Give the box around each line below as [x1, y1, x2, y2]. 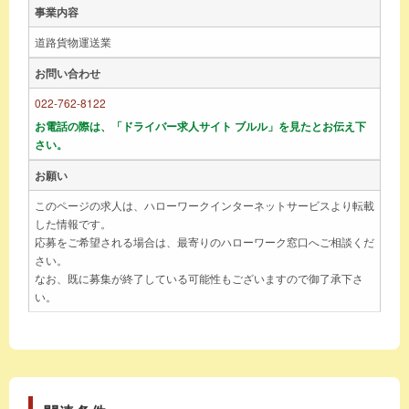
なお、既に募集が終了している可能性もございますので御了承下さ [35, 269, 363, 286]
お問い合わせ [35, 64, 100, 81]
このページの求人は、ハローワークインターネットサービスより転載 [35, 196, 374, 213]
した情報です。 [35, 215, 111, 231]
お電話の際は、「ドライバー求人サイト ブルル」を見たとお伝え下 [35, 117, 366, 134]
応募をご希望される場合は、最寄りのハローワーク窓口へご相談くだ [35, 233, 374, 249]
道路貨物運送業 [35, 33, 111, 49]
